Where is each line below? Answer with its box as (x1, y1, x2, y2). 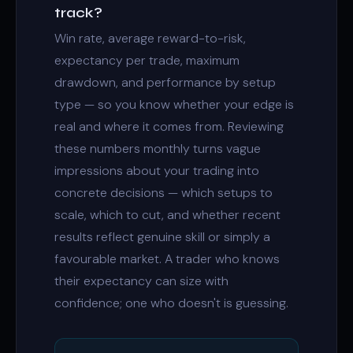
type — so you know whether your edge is (54, 96, 294, 113)
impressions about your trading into (54, 162, 259, 179)
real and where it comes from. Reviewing (54, 118, 284, 135)
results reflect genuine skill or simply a (54, 229, 270, 245)
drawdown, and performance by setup (54, 74, 276, 91)
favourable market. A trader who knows (54, 251, 280, 267)
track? (54, 4, 102, 21)
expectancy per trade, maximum (54, 52, 240, 69)
